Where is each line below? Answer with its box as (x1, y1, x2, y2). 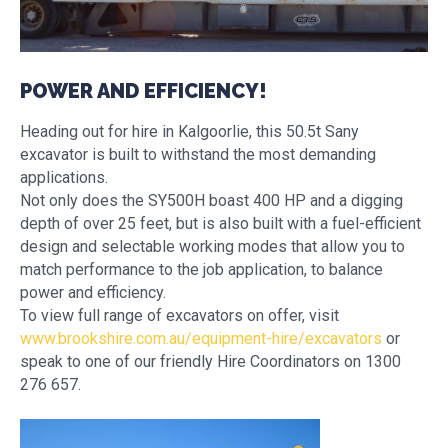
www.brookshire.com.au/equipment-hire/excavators (20, 329, 382, 348)
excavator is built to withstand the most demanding (20, 145, 376, 164)
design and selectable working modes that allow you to (20, 237, 405, 256)
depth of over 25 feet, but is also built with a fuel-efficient (20, 214, 421, 233)
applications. (20, 168, 108, 187)
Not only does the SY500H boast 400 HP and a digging (20, 191, 403, 210)
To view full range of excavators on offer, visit (20, 306, 339, 325)
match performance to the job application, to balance (20, 260, 383, 279)
